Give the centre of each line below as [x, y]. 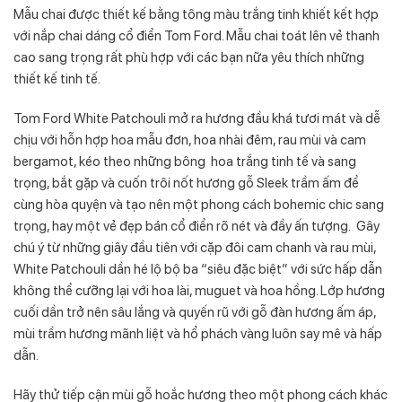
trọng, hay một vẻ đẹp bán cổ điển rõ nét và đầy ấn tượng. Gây [197, 225]
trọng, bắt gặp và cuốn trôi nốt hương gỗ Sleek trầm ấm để [186, 182]
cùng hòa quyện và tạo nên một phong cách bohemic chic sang [199, 204]
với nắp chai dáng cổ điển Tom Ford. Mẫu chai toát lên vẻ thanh [197, 35]
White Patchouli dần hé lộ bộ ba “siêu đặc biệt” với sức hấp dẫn [198, 268]
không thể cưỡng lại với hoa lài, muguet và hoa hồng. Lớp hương [199, 290]
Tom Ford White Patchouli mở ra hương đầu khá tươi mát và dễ [197, 118]
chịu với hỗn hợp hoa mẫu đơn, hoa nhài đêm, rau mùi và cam [190, 139]
